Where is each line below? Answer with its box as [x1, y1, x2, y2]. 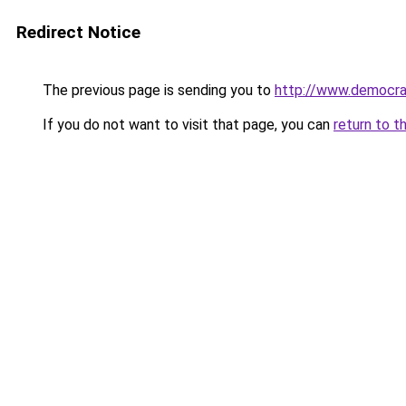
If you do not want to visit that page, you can [39, 116, 333, 133]
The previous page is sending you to [39, 82, 275, 99]
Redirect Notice [16, 22, 140, 43]
